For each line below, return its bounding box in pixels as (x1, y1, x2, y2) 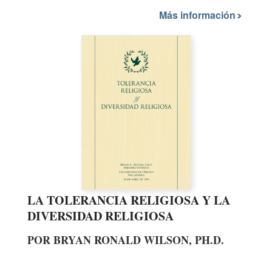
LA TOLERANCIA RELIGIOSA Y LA (27, 191, 230, 209)
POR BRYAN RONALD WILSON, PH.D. (27, 231, 224, 248)
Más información (159, 7, 238, 22)
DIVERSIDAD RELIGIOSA (27, 206, 174, 225)
